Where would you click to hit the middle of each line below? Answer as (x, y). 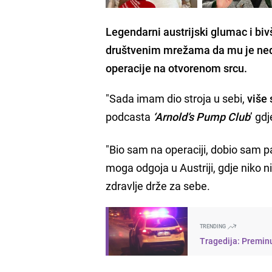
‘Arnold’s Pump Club (201, 116)
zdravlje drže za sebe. (158, 185)
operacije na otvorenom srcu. (177, 68)
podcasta (128, 116)
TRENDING (214, 226)
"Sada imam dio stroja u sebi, (177, 98)
